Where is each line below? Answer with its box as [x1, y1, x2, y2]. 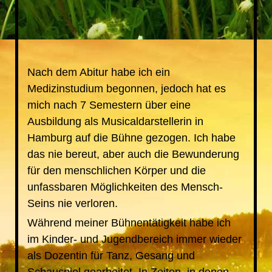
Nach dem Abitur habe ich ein [27, 66, 170, 78]
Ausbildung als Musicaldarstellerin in [27, 115, 203, 127]
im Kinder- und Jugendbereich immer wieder [27, 233, 242, 245]
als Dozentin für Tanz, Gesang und [27, 250, 195, 262]
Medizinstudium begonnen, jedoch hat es [27, 83, 226, 95]
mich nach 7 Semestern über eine [27, 99, 191, 111]
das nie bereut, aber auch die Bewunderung [27, 148, 239, 160]
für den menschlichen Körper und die [27, 165, 206, 177]
